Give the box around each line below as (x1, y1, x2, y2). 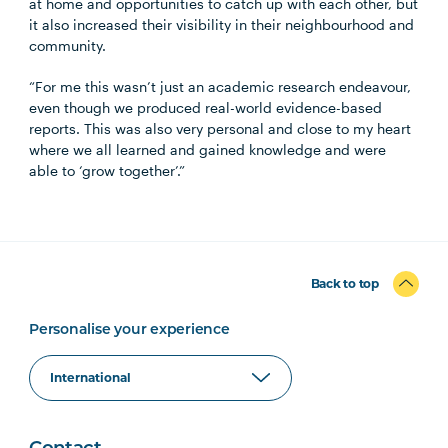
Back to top (310, 276, 379, 291)
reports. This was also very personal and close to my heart (29, 120, 412, 137)
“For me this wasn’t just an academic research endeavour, (29, 78, 412, 95)
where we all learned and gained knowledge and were (29, 141, 387, 158)
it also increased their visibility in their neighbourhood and (29, 16, 415, 33)
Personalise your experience (29, 323, 230, 338)
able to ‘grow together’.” (29, 162, 186, 179)
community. (29, 37, 107, 54)
